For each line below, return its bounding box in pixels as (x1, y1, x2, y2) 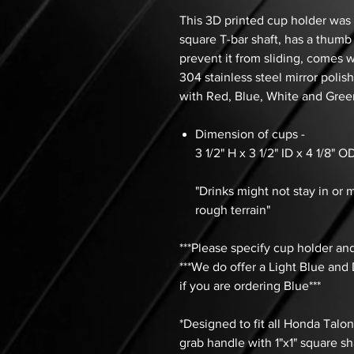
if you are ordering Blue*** (179, 279, 321, 293)
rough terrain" (195, 203, 270, 217)
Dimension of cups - (195, 127, 305, 141)
